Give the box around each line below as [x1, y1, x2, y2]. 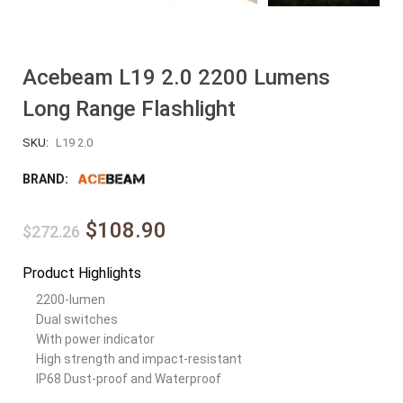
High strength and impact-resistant [36, 351, 242, 366]
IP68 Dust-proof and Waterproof [36, 371, 221, 386]
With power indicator [36, 331, 155, 346]
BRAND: [22, 171, 71, 186]
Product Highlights [22, 264, 141, 282]
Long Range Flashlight [22, 96, 236, 121]
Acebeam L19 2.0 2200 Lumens [22, 65, 330, 90]
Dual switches [36, 311, 118, 327]
